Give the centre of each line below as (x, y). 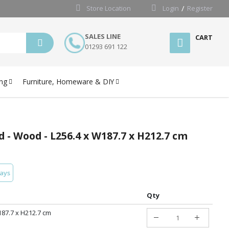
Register (200, 8)
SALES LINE (102, 36)
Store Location (109, 8)
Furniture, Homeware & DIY (68, 81)
